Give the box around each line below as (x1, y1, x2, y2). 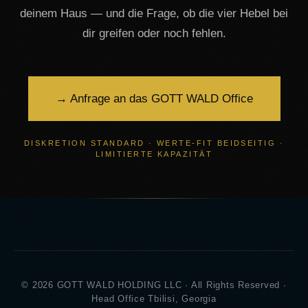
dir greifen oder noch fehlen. (82, 27, 226, 41)
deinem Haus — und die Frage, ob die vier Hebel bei (20, 7, 288, 21)
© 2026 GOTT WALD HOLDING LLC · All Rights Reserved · (21, 280, 287, 291)
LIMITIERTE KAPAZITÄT (95, 150, 213, 159)
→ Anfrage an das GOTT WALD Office (55, 92, 253, 106)
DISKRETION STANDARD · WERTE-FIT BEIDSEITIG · (23, 139, 285, 148)
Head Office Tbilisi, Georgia (91, 294, 217, 305)
